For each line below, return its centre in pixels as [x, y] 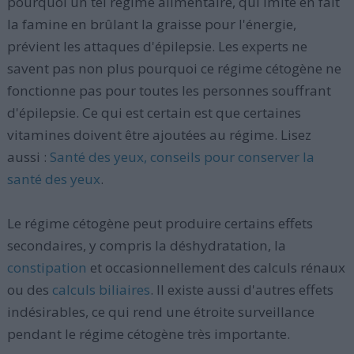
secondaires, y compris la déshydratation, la [146, 245]
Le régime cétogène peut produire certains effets [160, 223]
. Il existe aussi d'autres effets [241, 290]
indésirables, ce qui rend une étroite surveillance [160, 312]
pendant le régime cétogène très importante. [148, 334]
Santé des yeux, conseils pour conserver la [182, 157]
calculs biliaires [101, 290]
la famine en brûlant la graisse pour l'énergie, [151, 24]
